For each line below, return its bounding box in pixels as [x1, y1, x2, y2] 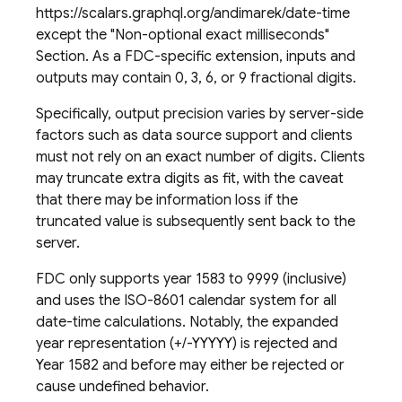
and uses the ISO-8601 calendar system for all [36, 292, 336, 310]
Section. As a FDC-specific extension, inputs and [36, 48, 355, 66]
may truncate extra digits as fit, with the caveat [36, 170, 344, 188]
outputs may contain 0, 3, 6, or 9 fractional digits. [36, 69, 356, 87]
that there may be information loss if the [36, 191, 298, 209]
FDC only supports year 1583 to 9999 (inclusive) [36, 270, 346, 288]
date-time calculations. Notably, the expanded [36, 313, 338, 331]
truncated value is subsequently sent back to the [36, 213, 355, 231]
